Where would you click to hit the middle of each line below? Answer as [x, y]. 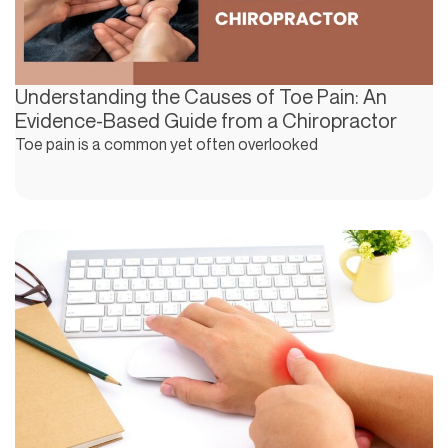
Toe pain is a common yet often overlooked [166, 144]
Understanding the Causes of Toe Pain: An [201, 97]
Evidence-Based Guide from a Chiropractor [206, 121]
